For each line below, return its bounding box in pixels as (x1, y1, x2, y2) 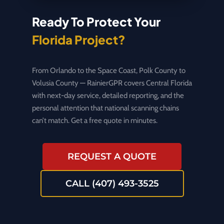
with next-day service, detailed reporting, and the (32, 90, 184, 100)
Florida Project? (32, 31, 125, 47)
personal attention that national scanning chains (32, 103, 179, 112)
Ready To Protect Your (32, 13, 160, 29)
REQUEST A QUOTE (67, 150, 156, 162)
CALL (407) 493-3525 (65, 177, 159, 189)
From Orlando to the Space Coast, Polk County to (32, 65, 185, 75)
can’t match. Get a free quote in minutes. (32, 115, 157, 125)
